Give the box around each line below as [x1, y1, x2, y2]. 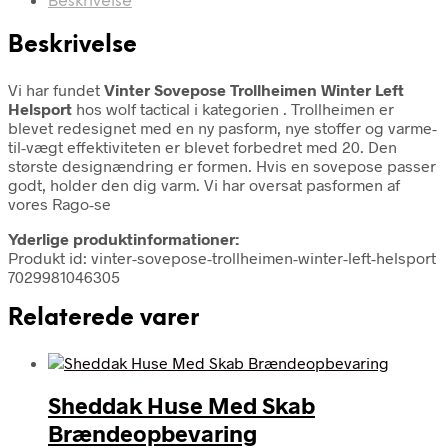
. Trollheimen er [283, 98, 394, 118]
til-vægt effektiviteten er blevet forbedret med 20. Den [8, 136, 397, 156]
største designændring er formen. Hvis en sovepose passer [8, 155, 436, 175]
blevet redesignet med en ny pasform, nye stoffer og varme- [8, 117, 437, 137]
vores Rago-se [8, 193, 111, 213]
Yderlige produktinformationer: [8, 228, 239, 248]
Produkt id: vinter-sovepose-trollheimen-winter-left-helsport [8, 247, 436, 267]
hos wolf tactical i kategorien [72, 98, 283, 118]
